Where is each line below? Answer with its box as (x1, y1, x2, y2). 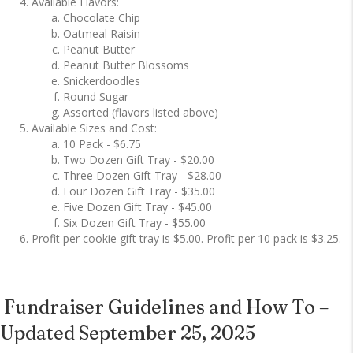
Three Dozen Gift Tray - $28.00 (63, 168, 221, 184)
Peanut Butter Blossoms (63, 58, 189, 73)
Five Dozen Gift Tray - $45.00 (63, 199, 212, 215)
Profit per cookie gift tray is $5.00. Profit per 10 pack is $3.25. (32, 231, 341, 247)
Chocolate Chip (63, 10, 140, 26)
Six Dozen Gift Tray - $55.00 (63, 215, 206, 231)
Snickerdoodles (63, 73, 140, 89)
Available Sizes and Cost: (32, 121, 157, 136)
